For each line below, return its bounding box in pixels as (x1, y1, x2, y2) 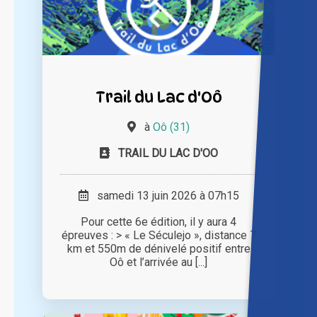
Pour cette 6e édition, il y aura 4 (81, 215, 236, 229)
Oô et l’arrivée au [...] (110, 255, 207, 270)
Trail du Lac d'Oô (95, 87, 222, 107)
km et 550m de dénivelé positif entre (67, 242, 250, 256)
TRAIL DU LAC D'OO (117, 146, 218, 161)
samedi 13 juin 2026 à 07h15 (88, 189, 239, 203)
